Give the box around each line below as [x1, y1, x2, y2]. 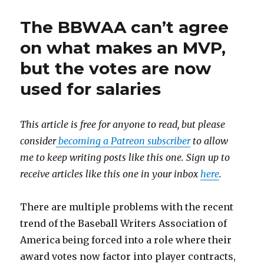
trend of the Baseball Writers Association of [20, 217, 227, 229]
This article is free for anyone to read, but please [20, 118, 226, 130]
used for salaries [20, 78, 161, 99]
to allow [190, 134, 229, 147]
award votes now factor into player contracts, [20, 250, 236, 262]
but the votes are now [20, 58, 212, 78]
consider [20, 134, 57, 147]
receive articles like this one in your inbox [20, 167, 201, 180]
